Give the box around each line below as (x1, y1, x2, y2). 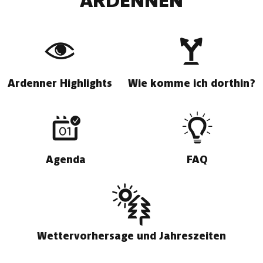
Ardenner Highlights (8, 77, 113, 89)
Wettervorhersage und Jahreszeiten (37, 230, 226, 242)
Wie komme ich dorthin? (127, 77, 255, 89)
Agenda (46, 154, 86, 166)
